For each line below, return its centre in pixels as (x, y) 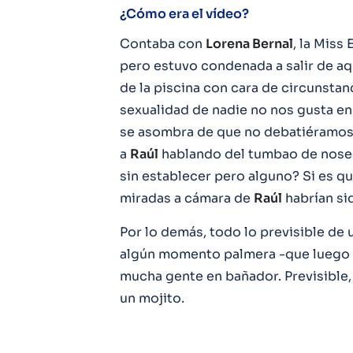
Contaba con (163, 44)
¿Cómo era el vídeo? (184, 14)
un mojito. (152, 298)
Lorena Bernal (249, 44)
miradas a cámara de (187, 198)
